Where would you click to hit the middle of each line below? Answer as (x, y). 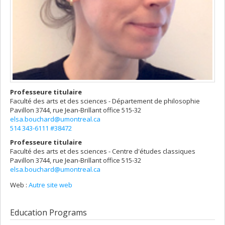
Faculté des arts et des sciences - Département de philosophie (105, 101)
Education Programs (48, 212)
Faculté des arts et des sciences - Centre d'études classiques (103, 151)
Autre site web (50, 185)
